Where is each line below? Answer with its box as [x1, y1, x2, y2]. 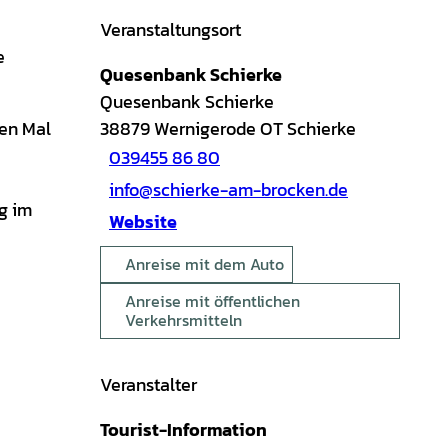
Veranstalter [100, 370, 197, 398]
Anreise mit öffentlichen [125, 288, 300, 313]
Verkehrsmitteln [125, 307, 242, 332]
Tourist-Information [100, 415, 267, 443]
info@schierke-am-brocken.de [109, 176, 348, 204]
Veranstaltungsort [100, 15, 241, 43]
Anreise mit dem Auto [125, 251, 284, 276]
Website [109, 208, 177, 236]
